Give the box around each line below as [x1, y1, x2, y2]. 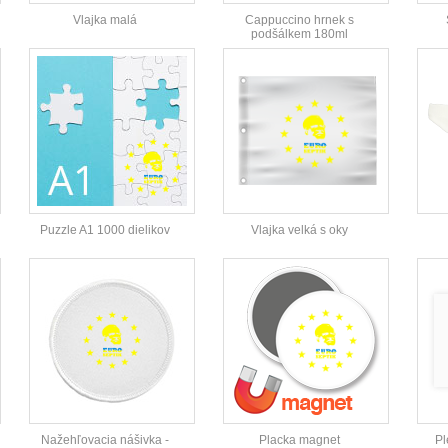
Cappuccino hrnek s [244, 13, 354, 28]
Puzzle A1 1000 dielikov [40, 223, 170, 238]
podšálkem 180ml [250, 27, 348, 42]
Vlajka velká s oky [250, 223, 348, 238]
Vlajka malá [73, 13, 137, 28]
